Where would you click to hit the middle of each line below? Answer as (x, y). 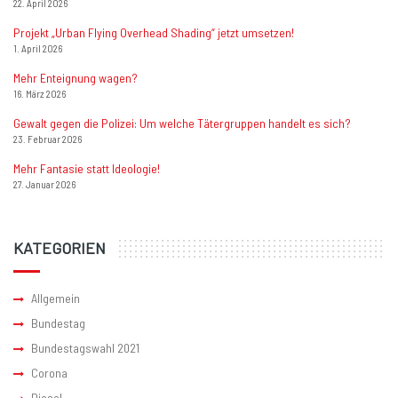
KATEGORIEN (60, 248)
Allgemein (56, 298)
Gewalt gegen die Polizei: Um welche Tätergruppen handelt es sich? (182, 123)
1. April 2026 (38, 49)
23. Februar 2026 (48, 139)
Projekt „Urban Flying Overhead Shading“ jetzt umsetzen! (154, 33)
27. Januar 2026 (44, 185)
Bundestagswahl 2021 (85, 348)
